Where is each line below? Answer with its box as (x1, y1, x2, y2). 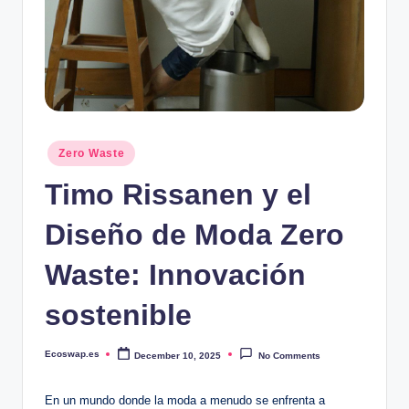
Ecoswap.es (45, 348, 100, 359)
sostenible (45, 298, 192, 331)
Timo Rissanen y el (45, 177, 311, 211)
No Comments (257, 350, 320, 361)
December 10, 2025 (134, 350, 222, 361)
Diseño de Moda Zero (45, 217, 344, 251)
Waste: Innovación (45, 257, 306, 291)
